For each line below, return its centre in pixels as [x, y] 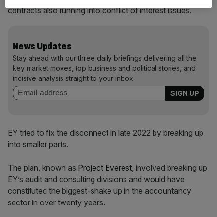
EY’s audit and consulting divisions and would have [96, 179]
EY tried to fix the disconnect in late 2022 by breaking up [106, 132]
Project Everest [105, 167]
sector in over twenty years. [56, 202]
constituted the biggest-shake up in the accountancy [100, 191]
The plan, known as [43, 167]
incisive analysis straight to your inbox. [74, 78]
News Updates [42, 46]
